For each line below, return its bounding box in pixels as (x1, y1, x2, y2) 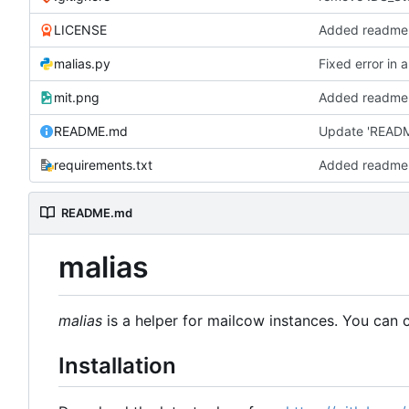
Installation (58, 351, 176, 379)
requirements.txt (54, 156, 152, 173)
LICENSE (54, 21, 107, 37)
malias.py (54, 55, 110, 71)
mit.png (54, 89, 100, 105)
